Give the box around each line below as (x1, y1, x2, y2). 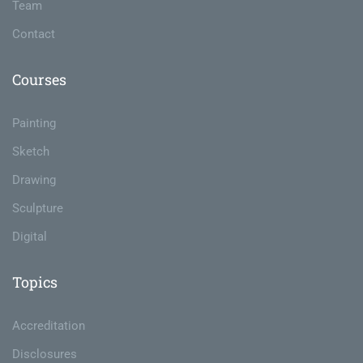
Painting (12, 116, 56, 131)
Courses (12, 70, 66, 90)
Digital (12, 229, 47, 245)
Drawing (12, 173, 56, 188)
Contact (12, 27, 55, 42)
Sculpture (12, 201, 63, 216)
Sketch (12, 144, 49, 160)
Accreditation (12, 318, 85, 334)
